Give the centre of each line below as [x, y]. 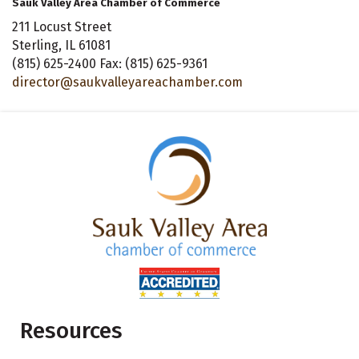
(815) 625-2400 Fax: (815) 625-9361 [110, 64]
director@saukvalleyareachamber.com [127, 83]
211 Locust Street [62, 27]
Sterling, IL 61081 [61, 46]
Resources [71, 331]
